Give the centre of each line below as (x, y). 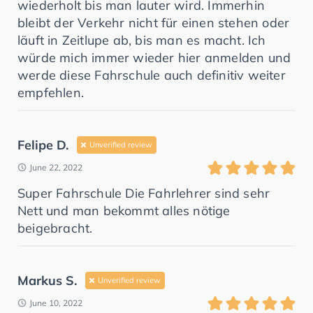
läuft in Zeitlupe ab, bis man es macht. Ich (142, 40)
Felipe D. (43, 145)
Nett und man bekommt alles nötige (124, 210)
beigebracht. (55, 228)
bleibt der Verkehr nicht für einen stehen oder (154, 22)
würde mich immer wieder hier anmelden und (154, 57)
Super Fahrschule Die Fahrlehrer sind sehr (144, 193)
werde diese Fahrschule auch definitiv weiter (152, 75)
